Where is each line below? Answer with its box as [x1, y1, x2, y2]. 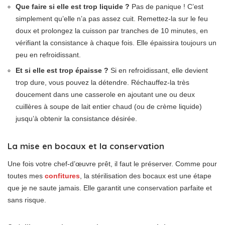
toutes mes [8, 171, 45, 180]
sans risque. [8, 195, 46, 204]
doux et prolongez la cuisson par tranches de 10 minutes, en [16, 26, 208, 35]
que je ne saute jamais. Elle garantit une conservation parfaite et [8, 183, 212, 192]
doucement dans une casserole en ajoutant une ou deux [16, 90, 195, 98]
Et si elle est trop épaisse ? [16, 66, 108, 74]
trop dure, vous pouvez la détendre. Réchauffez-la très [16, 78, 189, 86]
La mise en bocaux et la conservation [8, 140, 164, 151]
